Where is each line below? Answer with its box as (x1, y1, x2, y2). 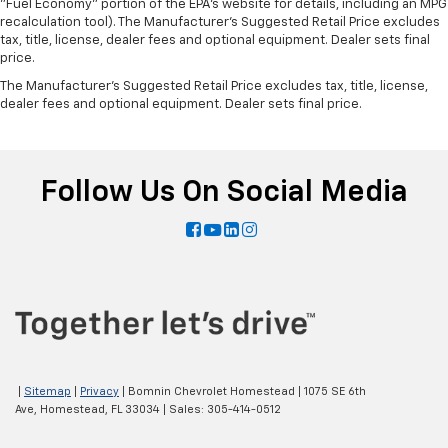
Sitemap (24, 386, 71, 398)
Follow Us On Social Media (40, 178, 408, 209)
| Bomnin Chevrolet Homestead (119, 386, 295, 398)
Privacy (80, 386, 119, 398)
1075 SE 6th (301, 386, 366, 398)
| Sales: (160, 404, 207, 416)
